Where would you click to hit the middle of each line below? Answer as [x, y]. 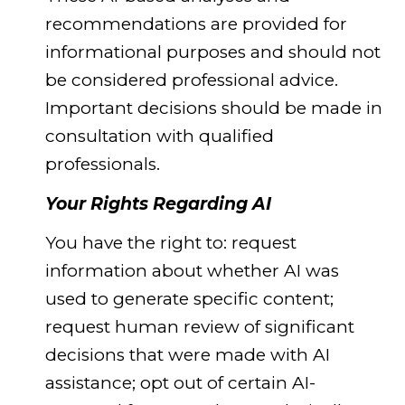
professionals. [102, 165]
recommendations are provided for [196, 24]
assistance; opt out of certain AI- [180, 383]
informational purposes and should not [212, 52]
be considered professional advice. [191, 80]
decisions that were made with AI [187, 355]
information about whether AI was [192, 271]
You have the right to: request [170, 243]
